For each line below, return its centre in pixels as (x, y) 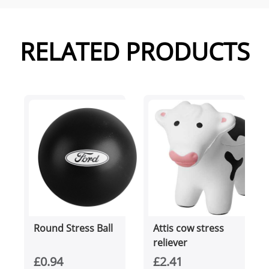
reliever (170, 243)
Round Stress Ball (73, 228)
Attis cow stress (189, 228)
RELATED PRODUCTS (134, 52)
